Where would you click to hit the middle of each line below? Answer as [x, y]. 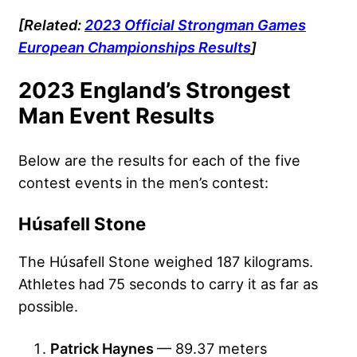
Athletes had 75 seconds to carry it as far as [168, 283]
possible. [48, 306]
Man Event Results [116, 116]
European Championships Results [135, 47]
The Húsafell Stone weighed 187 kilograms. [166, 261]
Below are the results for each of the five [159, 160]
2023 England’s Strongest [155, 90]
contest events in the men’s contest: [143, 182]
